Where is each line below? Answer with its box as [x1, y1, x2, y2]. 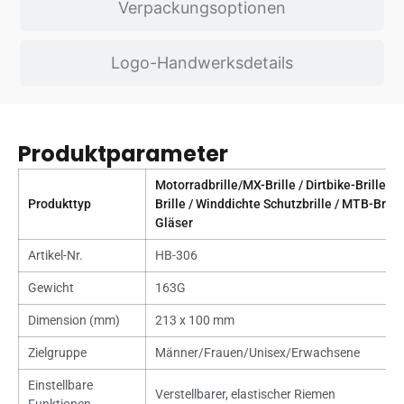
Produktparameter [18, 139, 228, 170]
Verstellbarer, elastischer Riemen [154, 387, 335, 402]
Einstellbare [27, 378, 93, 393]
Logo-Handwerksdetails [111, 53, 293, 73]
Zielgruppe [27, 345, 87, 361]
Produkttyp [27, 197, 91, 212]
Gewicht [27, 280, 74, 296]
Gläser [154, 216, 193, 231]
